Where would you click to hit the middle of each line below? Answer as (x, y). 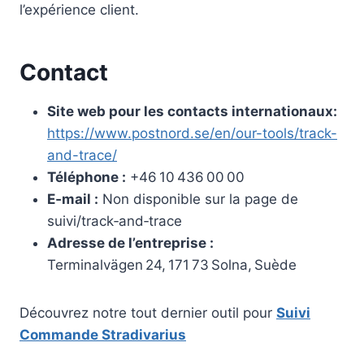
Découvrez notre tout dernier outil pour (148, 313)
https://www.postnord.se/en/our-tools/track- (192, 134)
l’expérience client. (79, 10)
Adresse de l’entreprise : (130, 243)
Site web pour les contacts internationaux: (192, 112)
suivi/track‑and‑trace (115, 221)
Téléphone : (87, 178)
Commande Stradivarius (103, 335)
